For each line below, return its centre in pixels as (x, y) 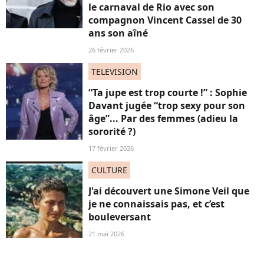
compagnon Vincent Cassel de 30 (165, 20)
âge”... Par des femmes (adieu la (163, 118)
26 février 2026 (111, 49)
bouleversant (120, 217)
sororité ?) (112, 131)
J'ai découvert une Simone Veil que (169, 191)
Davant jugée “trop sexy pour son (167, 105)
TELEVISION (115, 71)
